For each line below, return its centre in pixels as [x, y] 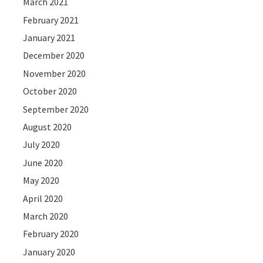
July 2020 [42, 145]
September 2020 [56, 109]
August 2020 [48, 127]
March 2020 [46, 216]
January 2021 [49, 38]
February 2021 [51, 20]
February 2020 [51, 234]
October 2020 [50, 91]
